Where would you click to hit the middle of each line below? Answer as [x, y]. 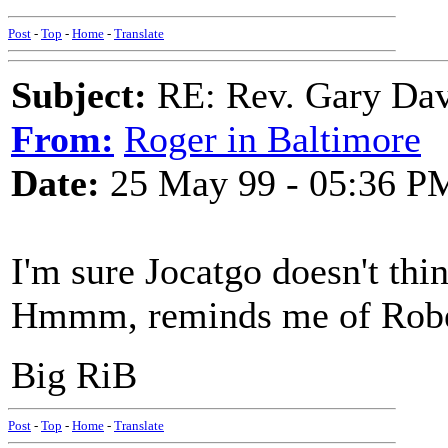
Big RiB [74, 375]
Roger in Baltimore [272, 139]
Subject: [79, 95]
